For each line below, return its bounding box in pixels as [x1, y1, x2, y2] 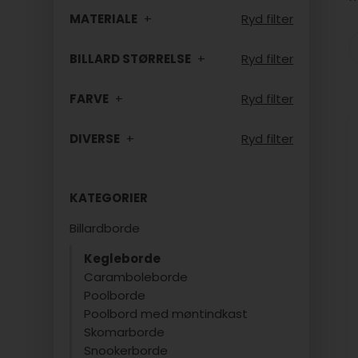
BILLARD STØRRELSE [70, 50, 194, 67]
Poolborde [84, 287, 146, 304]
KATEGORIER [70, 189, 149, 206]
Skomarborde [84, 324, 165, 340]
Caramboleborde [84, 268, 189, 285]
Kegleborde [84, 250, 161, 267]
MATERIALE [70, 10, 141, 27]
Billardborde [70, 220, 141, 237]
